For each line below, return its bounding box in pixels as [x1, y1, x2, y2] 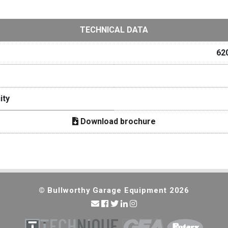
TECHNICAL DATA [80, 25, 148, 35]
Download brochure [78, 117, 156, 126]
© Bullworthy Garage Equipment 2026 [38, 186, 190, 195]
